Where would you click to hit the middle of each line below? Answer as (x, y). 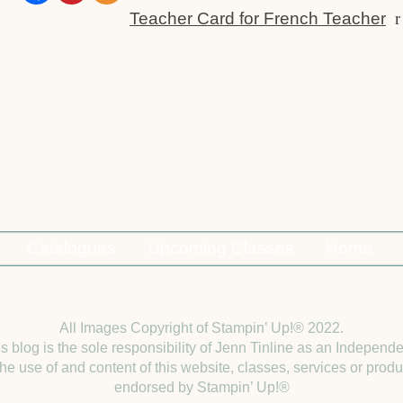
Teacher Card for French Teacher (257, 18)
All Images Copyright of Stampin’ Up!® (184, 328)
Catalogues (71, 247)
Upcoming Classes (220, 247)
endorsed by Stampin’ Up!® (201, 387)
